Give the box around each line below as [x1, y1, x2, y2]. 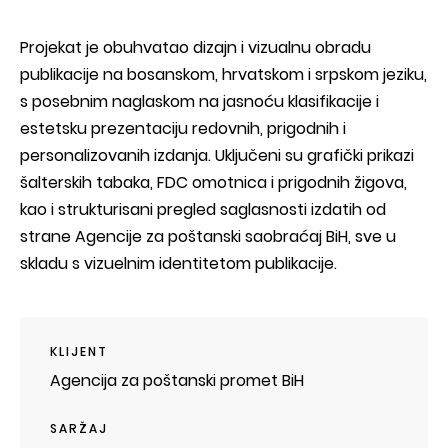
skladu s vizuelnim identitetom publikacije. [20, 251, 337, 275]
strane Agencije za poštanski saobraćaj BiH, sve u [20, 224, 396, 248]
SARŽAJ [50, 419, 108, 437]
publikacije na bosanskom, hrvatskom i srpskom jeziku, [20, 62, 427, 86]
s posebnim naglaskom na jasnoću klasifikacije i [20, 89, 379, 113]
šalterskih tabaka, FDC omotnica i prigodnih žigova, [20, 170, 407, 194]
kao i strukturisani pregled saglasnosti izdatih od [20, 197, 386, 221]
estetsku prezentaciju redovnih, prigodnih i [20, 116, 346, 140]
